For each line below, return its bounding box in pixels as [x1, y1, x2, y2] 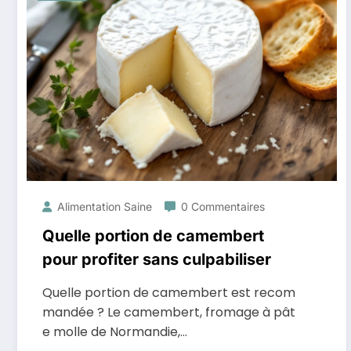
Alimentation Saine [57, 200, 152, 213]
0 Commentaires [181, 200, 265, 213]
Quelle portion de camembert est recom [42, 284, 295, 302]
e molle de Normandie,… [42, 323, 187, 341]
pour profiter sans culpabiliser [42, 250, 271, 269]
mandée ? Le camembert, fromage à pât [42, 303, 295, 321]
